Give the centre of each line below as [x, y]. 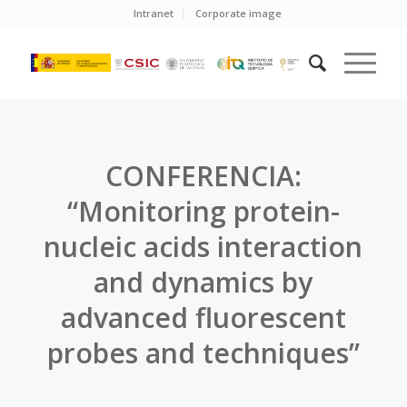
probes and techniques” [203, 353]
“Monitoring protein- [203, 211]
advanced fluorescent [203, 318]
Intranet [154, 13]
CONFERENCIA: [203, 176]
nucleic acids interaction [203, 247]
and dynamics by [203, 282]
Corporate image [239, 13]
